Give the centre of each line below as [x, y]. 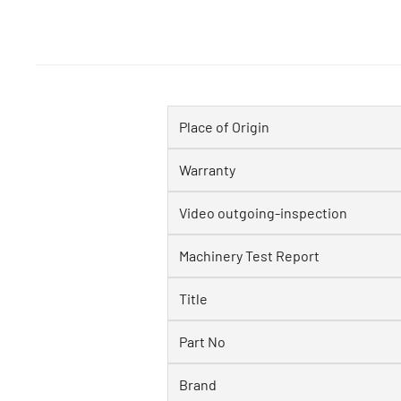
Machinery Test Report [249, 255]
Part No [202, 341]
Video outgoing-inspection [263, 212]
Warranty [207, 169]
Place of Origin [224, 126]
